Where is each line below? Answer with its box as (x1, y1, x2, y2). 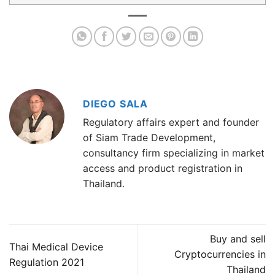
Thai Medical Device (9, 240, 103, 253)
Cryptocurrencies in (174, 248, 266, 261)
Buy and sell (210, 233, 266, 246)
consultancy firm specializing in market (83, 147, 265, 160)
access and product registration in (83, 162, 242, 175)
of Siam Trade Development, (83, 131, 215, 144)
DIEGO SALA (83, 98, 148, 110)
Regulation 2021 (9, 255, 84, 268)
